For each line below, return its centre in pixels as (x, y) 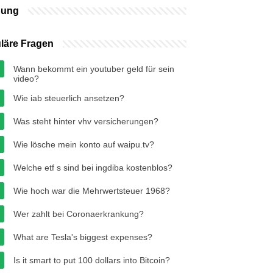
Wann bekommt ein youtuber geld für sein (94, 69)
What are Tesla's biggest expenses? (83, 237)
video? (26, 79)
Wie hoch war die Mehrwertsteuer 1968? (92, 191)
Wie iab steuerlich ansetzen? (69, 98)
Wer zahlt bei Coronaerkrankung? (79, 214)
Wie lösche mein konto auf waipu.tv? (84, 144)
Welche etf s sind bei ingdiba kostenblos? (93, 168)
